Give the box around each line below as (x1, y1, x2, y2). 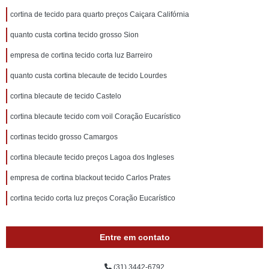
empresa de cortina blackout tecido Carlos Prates (10, 174, 171, 182)
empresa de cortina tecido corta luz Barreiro (10, 51, 153, 59)
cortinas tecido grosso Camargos (10, 133, 118, 141)
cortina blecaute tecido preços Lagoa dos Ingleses (10, 153, 174, 162)
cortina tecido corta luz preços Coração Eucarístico (10, 194, 175, 202)
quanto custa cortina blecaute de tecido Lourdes (10, 71, 167, 80)
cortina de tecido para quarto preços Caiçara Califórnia (10, 10, 189, 19)
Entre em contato (99, 232, 170, 242)
